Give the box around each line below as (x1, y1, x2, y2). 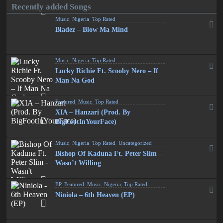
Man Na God (55, 77, 95, 84)
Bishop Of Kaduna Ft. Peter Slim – (55, 150, 163, 157)
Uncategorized (118, 140, 152, 146)
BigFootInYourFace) (55, 118, 117, 125)
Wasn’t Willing (55, 159, 102, 167)
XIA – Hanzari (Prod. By (55, 109, 131, 116)
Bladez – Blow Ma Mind (55, 26, 128, 33)
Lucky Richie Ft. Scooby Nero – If (55, 67, 159, 75)
